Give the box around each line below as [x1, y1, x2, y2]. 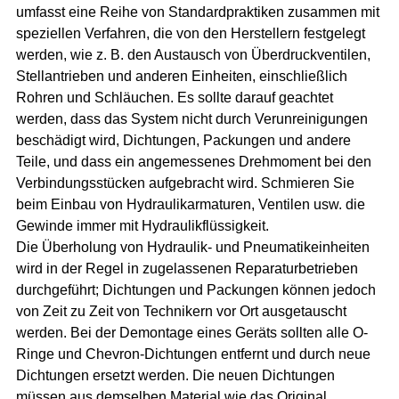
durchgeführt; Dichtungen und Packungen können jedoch [16, 281, 377, 297]
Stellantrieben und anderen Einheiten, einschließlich [16, 68, 348, 84]
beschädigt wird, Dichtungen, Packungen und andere [16, 132, 352, 148]
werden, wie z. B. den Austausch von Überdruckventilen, [16, 46, 371, 62]
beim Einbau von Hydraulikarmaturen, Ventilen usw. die [16, 196, 366, 212]
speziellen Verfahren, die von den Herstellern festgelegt [16, 25, 366, 41]
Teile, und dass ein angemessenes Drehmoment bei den [16, 153, 372, 169]
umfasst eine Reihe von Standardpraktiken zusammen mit [16, 4, 380, 20]
